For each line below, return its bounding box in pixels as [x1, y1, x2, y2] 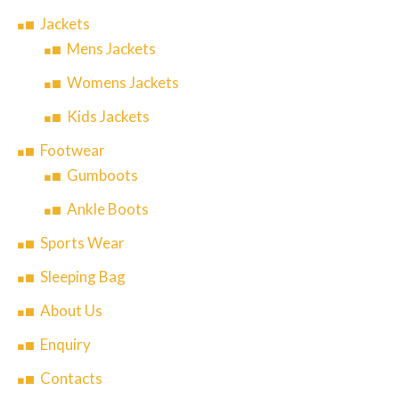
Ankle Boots [67, 199, 149, 219]
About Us [40, 301, 102, 321]
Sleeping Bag [40, 267, 126, 287]
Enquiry [40, 335, 91, 354]
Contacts [40, 369, 102, 388]
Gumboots [67, 166, 138, 185]
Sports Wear [40, 233, 125, 253]
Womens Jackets [67, 73, 179, 93]
